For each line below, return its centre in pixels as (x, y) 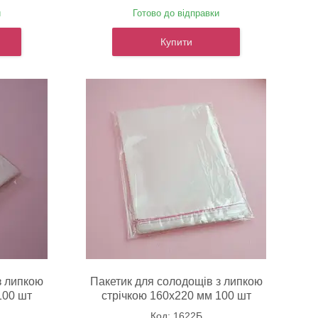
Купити (176, 42)
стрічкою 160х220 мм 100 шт (176, 296)
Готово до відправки (176, 13)
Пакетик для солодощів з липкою (176, 282)
